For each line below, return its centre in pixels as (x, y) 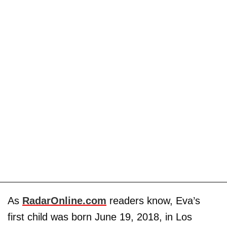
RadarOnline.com (64, 200)
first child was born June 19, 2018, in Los (100, 217)
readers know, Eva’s (153, 200)
